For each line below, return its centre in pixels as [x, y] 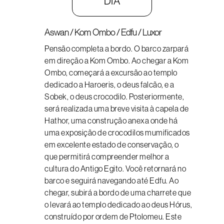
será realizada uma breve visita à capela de [117, 108]
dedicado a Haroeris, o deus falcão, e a [109, 84]
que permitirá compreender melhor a [107, 156]
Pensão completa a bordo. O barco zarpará [116, 48]
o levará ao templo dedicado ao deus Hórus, [118, 204]
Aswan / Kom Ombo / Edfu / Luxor [103, 32]
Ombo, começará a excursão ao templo [111, 72]
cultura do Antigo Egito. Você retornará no [115, 168]
